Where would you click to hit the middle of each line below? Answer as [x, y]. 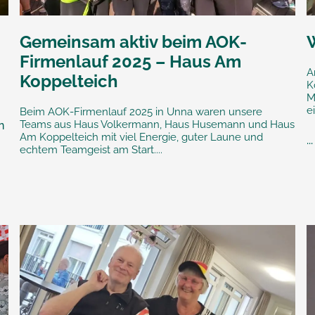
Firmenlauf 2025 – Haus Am [130, 62]
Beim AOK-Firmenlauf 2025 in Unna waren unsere [141, 112]
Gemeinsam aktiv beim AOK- [133, 42]
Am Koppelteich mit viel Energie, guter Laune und [141, 137]
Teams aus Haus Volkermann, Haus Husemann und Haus [157, 125]
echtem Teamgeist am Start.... [91, 150]
